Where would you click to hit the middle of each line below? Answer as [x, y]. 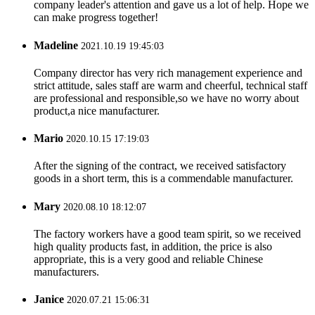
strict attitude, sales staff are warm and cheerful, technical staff [171, 85]
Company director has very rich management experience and [168, 72]
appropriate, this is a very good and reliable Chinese [148, 259]
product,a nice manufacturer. [97, 110]
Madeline [57, 45]
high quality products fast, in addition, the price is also [153, 246]
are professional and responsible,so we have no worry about [166, 98]
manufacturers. [66, 271]
